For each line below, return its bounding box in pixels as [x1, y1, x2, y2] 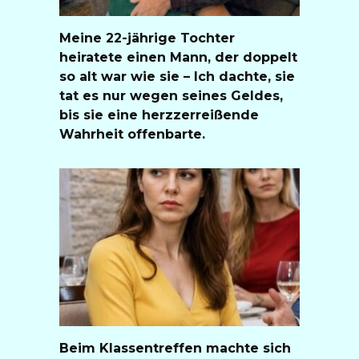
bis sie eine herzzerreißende [59, 107, 259, 123]
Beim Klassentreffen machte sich [59, 340, 291, 356]
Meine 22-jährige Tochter [59, 30, 235, 46]
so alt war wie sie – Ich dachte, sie [59, 68, 295, 84]
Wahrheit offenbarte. [59, 126, 205, 142]
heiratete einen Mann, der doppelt [59, 49, 297, 65]
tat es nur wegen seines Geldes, [59, 87, 283, 103]
